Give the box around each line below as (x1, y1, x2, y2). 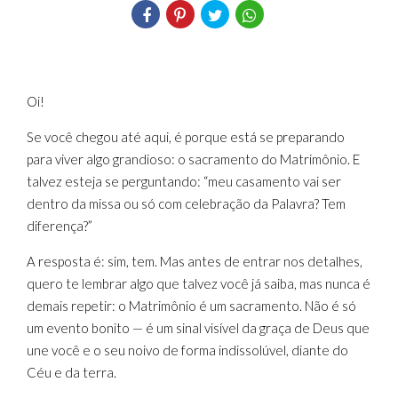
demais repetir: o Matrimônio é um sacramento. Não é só (27, 298, 356, 314)
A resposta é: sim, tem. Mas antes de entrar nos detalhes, (27, 253, 362, 269)
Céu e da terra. (27, 364, 116, 380)
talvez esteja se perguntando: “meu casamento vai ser (27, 173, 341, 189)
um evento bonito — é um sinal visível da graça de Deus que (27, 320, 370, 336)
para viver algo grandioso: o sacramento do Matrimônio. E (27, 151, 360, 167)
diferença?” (27, 218, 92, 234)
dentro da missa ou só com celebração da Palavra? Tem (27, 195, 346, 211)
